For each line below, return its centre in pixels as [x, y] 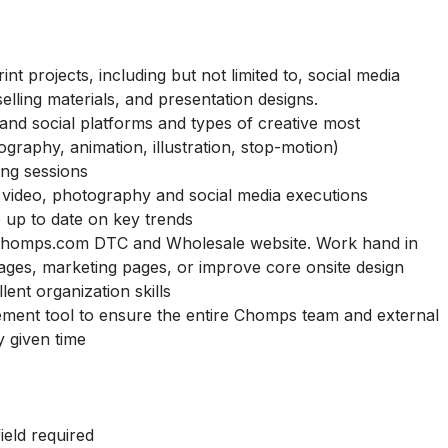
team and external [368, 315]
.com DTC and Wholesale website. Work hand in [235, 243]
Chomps [265, 315]
